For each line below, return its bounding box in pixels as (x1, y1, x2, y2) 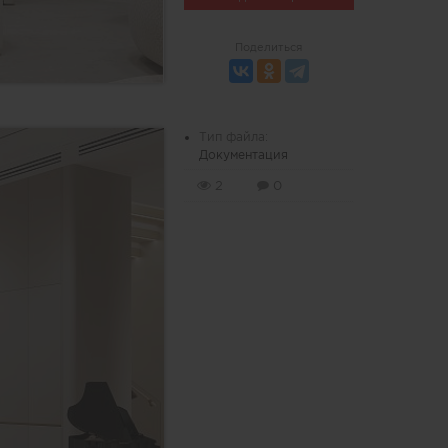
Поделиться (235, 40, 302, 53)
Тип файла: (198, 129, 268, 143)
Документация (198, 147, 288, 161)
